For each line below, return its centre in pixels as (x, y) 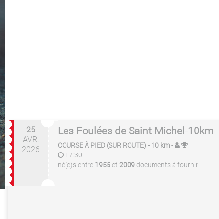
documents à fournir (167, 165)
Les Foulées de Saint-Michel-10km (136, 131)
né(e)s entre (76, 165)
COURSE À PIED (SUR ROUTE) (102, 145)
